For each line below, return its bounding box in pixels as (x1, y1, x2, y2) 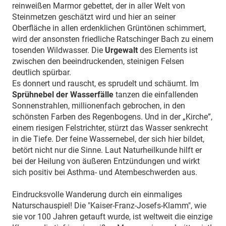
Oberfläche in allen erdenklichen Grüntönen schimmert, (12, 23, 206, 33)
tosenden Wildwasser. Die (12, 45, 105, 55)
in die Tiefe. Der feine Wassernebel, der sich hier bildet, (12, 134, 204, 144)
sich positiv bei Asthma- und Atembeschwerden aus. (12, 167, 197, 177)
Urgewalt (105, 45, 140, 55)
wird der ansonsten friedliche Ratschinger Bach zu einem (12, 34, 213, 44)
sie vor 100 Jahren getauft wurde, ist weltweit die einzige (12, 211, 212, 221)
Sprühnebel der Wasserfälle (12, 89, 114, 99)
